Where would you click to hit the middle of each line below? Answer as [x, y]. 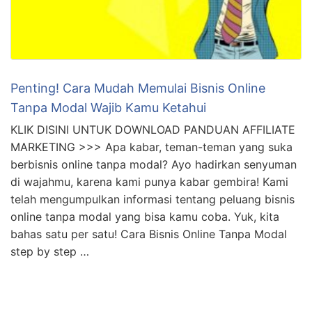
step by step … [50, 67]
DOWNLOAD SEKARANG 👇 [86, 145]
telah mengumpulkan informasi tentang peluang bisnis [153, 15]
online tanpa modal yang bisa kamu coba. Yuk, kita [145, 32]
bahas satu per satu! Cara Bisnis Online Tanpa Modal [149, 50]
